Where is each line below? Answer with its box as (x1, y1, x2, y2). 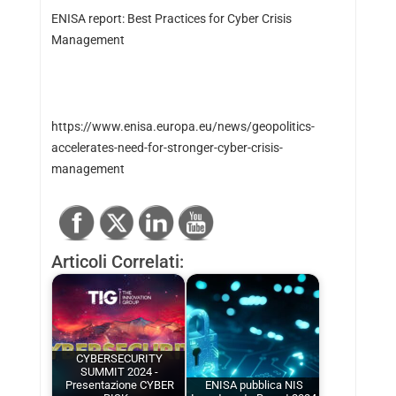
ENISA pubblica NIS (204, 378, 303, 392)
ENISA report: (50, 11, 127, 27)
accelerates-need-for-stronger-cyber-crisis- (50, 141, 283, 156)
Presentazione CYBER (65, 378, 174, 392)
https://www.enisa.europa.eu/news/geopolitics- (50, 119, 315, 134)
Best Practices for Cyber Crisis (126, 11, 292, 27)
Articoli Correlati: (50, 251, 184, 273)
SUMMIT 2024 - (80, 365, 159, 379)
